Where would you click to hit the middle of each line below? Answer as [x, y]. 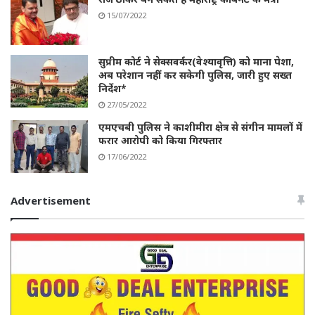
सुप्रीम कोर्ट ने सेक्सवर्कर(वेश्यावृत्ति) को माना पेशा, [196, 61]
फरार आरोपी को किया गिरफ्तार [160, 140]
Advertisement [51, 200]
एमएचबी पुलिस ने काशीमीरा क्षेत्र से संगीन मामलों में [200, 127]
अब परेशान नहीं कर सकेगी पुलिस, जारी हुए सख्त [195, 75]
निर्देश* [112, 88]
